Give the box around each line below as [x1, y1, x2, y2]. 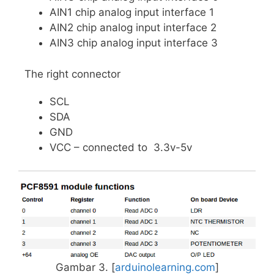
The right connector [18, 67, 120, 80]
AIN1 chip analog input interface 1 [50, 6, 214, 19]
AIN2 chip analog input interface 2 [50, 21, 217, 34]
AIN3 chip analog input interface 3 [50, 37, 218, 50]
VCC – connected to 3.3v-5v [50, 141, 192, 154]
